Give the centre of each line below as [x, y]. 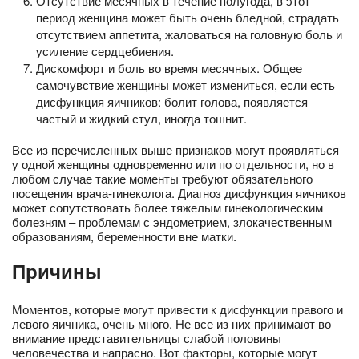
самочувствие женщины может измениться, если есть [186, 84]
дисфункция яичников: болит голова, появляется [172, 101]
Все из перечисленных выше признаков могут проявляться [175, 149]
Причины [57, 270]
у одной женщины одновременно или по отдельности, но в [173, 163]
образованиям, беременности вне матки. [124, 236]
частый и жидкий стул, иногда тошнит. [141, 118]
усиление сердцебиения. [105, 50]
